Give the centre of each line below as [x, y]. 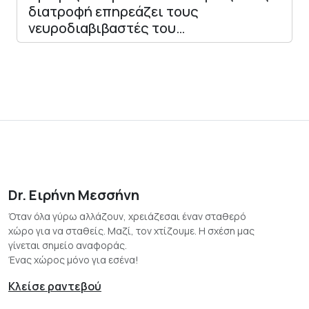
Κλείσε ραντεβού [55, 286]
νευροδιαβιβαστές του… [107, 28]
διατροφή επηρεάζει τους [113, 11]
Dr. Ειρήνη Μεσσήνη [74, 195]
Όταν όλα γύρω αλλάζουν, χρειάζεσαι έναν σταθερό [127, 216]
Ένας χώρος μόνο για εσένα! [73, 259]
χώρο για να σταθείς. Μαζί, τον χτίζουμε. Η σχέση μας [131, 230]
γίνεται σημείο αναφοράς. [68, 245]
